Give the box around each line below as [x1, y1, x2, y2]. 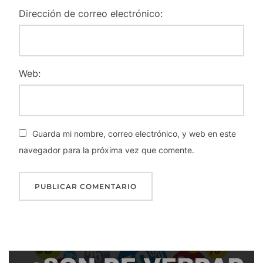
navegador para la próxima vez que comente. [18, 145, 194, 155]
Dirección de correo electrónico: [18, 8, 163, 19]
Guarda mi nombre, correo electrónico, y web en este [32, 129, 236, 139]
